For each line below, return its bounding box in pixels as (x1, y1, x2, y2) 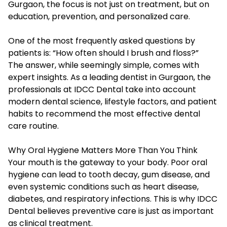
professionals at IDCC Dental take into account (8, 84, 196, 96)
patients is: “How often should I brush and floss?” (8, 47, 199, 59)
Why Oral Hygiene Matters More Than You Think (8, 144, 198, 157)
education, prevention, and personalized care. (8, 11, 190, 23)
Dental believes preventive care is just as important (8, 205, 214, 217)
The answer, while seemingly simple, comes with (8, 59, 199, 71)
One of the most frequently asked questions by (8, 35, 195, 47)
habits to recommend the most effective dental (8, 108, 200, 120)
